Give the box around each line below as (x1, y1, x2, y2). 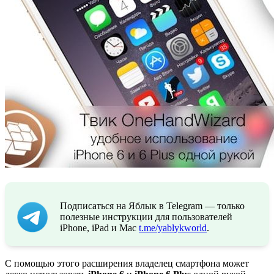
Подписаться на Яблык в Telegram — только (60, 200, 245, 211)
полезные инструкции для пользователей (60, 211, 232, 222)
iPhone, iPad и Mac (60, 222, 139, 233)
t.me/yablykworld (139, 222, 207, 233)
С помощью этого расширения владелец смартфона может (5, 257, 249, 268)
